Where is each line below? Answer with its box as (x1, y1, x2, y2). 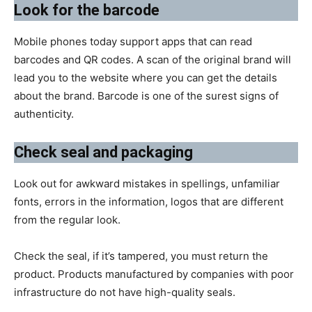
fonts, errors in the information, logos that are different (14, 195, 283, 209)
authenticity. (14, 107, 74, 121)
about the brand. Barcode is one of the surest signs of (14, 89, 279, 103)
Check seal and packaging (14, 143, 193, 162)
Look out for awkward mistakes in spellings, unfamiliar (14, 177, 280, 191)
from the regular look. (14, 213, 120, 227)
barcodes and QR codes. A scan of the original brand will (14, 53, 291, 67)
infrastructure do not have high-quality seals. (14, 286, 235, 299)
